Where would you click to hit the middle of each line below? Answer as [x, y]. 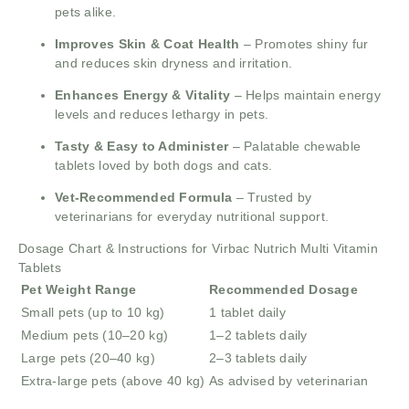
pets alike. [86, 12]
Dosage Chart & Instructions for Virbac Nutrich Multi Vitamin [198, 249]
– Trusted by [272, 198]
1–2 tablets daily [258, 336]
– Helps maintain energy [306, 95]
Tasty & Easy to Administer [142, 147]
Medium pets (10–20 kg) [95, 336]
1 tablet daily [247, 313]
